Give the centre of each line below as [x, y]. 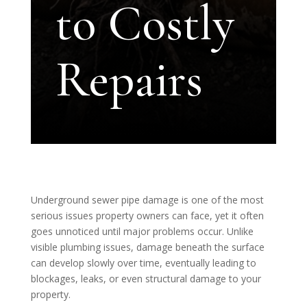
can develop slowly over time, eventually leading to [143, 263]
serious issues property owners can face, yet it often [147, 216]
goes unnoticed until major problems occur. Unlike [142, 232]
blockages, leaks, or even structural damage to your [146, 279]
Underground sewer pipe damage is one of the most [147, 200]
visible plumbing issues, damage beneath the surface [147, 247]
